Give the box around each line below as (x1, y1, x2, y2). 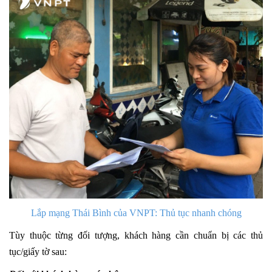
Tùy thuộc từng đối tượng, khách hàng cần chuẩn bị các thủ (9, 230, 263, 241)
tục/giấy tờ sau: (9, 246, 67, 257)
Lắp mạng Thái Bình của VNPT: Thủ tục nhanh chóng (30, 208, 242, 219)
